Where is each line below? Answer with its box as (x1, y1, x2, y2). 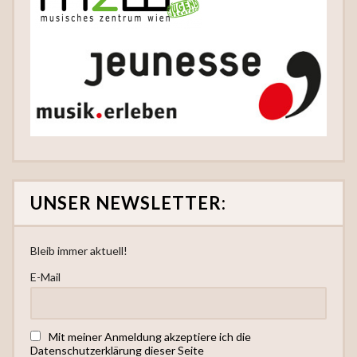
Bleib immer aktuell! (30, 244, 127, 258)
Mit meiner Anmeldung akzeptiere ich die (49, 329, 251, 343)
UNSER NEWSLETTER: (30, 192, 226, 214)
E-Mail (30, 270, 61, 284)
